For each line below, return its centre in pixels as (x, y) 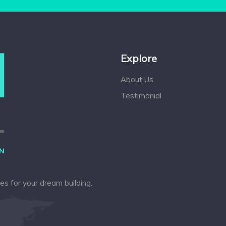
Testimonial (141, 95)
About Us (137, 79)
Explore (139, 58)
